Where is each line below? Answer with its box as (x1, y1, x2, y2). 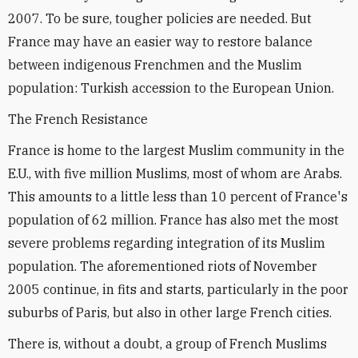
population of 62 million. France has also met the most (8, 211, 339, 228)
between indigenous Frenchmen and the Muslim (8, 56, 302, 73)
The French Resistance (8, 110, 148, 127)
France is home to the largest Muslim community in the (8, 141, 344, 158)
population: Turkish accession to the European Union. (8, 79, 334, 96)
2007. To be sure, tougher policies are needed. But (8, 10, 312, 26)
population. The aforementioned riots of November (8, 257, 317, 274)
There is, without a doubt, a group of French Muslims (8, 335, 327, 352)
